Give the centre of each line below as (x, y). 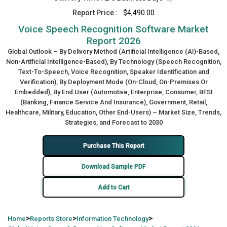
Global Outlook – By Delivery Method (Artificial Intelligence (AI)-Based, (113, 51)
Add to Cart (113, 187)
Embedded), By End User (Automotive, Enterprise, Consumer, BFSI (113, 92)
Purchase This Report (113, 146)
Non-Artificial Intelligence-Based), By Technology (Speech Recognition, (113, 62)
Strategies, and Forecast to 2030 (113, 122)
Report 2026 (113, 41)
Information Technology (112, 219)
